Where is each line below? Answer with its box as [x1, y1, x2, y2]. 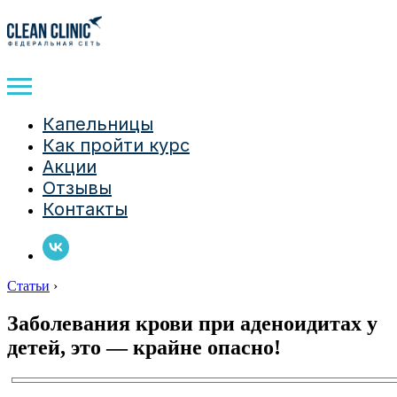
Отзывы [43, 177, 112, 198]
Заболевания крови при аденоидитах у [7, 311, 378, 335]
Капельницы [43, 113, 153, 135]
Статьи [7, 278, 50, 293]
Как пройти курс [43, 135, 190, 156]
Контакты [43, 198, 128, 220]
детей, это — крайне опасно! [7, 335, 281, 359]
